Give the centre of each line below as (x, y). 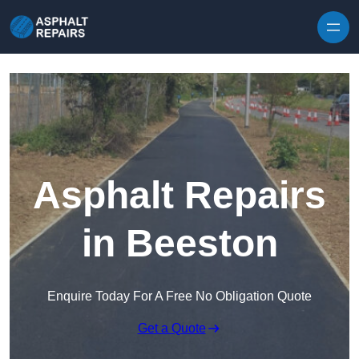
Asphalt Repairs (179, 196)
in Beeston (179, 244)
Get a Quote (171, 329)
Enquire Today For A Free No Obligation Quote (179, 296)
